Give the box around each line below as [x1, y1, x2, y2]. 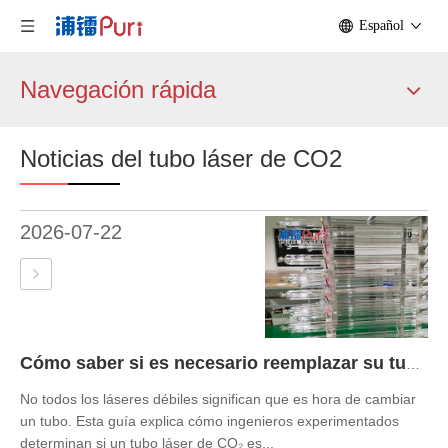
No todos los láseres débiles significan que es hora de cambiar [20, 391, 416, 408]
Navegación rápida [20, 76, 216, 103]
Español [359, 18, 404, 33]
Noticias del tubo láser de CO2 [20, 145, 342, 172]
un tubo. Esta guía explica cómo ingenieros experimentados [20, 413, 399, 430]
